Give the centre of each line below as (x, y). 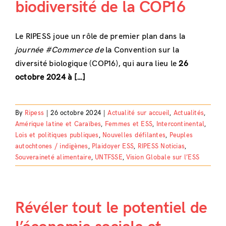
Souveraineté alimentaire (53, 158)
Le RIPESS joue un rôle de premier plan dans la (100, 37)
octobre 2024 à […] (50, 78)
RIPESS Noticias (161, 147)
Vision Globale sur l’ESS (163, 158)
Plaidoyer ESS (113, 147)
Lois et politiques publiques (57, 135)
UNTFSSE (109, 158)
